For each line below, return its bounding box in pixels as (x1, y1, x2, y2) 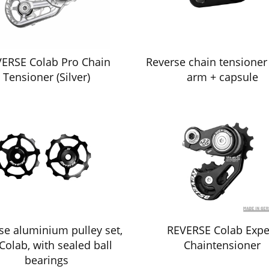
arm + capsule (186, 69, 258, 84)
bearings (25, 253, 69, 268)
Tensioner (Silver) (3, 69, 91, 84)
